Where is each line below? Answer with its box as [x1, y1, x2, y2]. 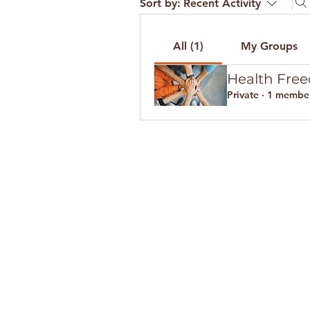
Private [227, 89, 259, 101]
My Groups [240, 39, 298, 53]
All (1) [172, 39, 203, 53]
